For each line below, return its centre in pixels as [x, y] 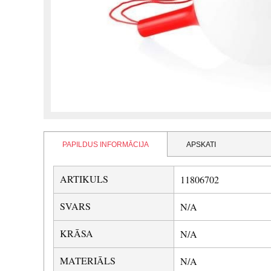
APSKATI [201, 144]
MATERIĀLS [88, 260]
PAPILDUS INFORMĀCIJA [106, 144]
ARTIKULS [84, 178]
